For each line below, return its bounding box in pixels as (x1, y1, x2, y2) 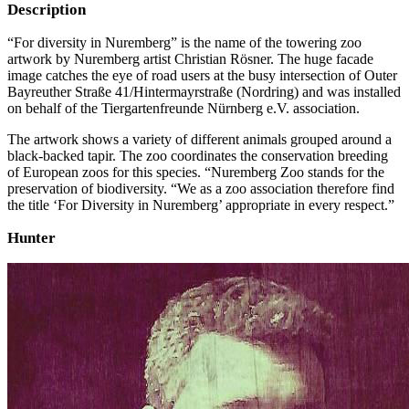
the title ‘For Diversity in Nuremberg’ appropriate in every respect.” (7, 196, 394, 213)
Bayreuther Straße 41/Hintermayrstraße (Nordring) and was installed (7, 83, 401, 100)
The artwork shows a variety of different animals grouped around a (7, 131, 392, 147)
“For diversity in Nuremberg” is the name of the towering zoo (7, 34, 362, 50)
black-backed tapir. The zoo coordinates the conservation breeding (7, 147, 388, 163)
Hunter (7, 228, 56, 246)
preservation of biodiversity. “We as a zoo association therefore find (7, 180, 394, 196)
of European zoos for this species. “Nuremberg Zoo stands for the (7, 163, 384, 180)
